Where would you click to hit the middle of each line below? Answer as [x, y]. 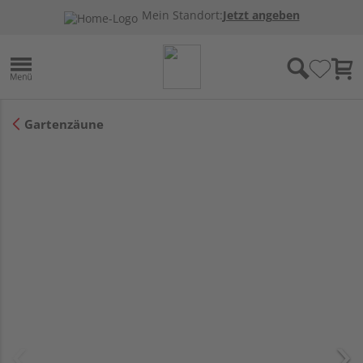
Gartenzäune [64, 124]
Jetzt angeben [261, 15]
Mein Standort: [182, 15]
